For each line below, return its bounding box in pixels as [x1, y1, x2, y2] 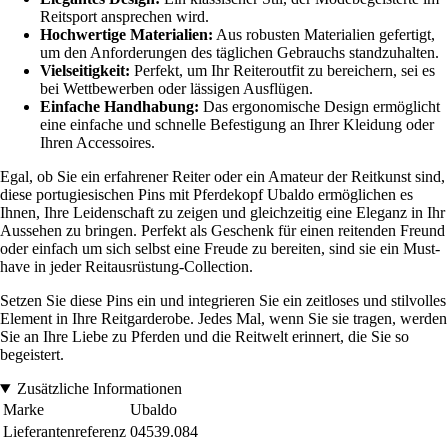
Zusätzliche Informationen [16, 380, 182, 397]
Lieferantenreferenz [3, 423, 126, 440]
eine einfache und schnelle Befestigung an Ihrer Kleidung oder [40, 116, 434, 133]
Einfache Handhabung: [40, 98, 199, 115]
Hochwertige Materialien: [40, 26, 213, 43]
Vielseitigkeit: [40, 62, 130, 79]
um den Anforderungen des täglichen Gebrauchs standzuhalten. [40, 44, 439, 61]
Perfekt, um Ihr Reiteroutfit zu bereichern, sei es [130, 62, 435, 79]
